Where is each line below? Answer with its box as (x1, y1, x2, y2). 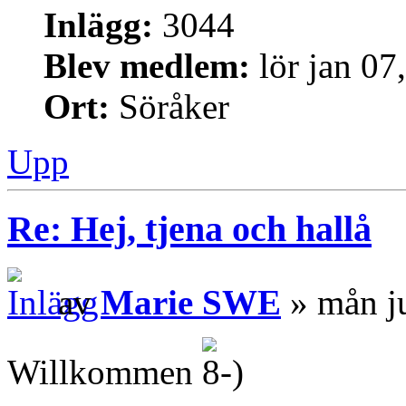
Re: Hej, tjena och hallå (7, 208, 372, 250)
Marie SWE (101, 283, 281, 323)
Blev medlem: (43, 45, 250, 85)
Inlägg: (43, 5, 153, 44)
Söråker (110, 86, 229, 126)
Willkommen (7, 353, 202, 392)
